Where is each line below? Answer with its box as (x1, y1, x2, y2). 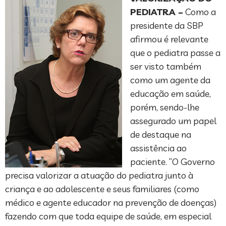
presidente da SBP (130, 20, 203, 32)
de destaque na (130, 129, 191, 141)
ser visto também (130, 61, 201, 73)
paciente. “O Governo (130, 156, 215, 168)
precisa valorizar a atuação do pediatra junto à (5, 169, 193, 182)
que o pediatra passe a (130, 47, 220, 59)
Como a (183, 6, 216, 18)
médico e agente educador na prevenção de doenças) (5, 197, 216, 209)
